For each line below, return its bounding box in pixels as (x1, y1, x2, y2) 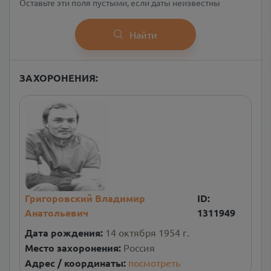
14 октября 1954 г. (105, 226, 189, 238)
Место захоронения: (25, 241, 123, 254)
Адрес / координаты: (25, 256, 128, 269)
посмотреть (128, 256, 180, 269)
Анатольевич (25, 206, 88, 219)
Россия (123, 241, 155, 253)
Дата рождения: (25, 226, 105, 239)
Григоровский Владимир (25, 191, 145, 204)
